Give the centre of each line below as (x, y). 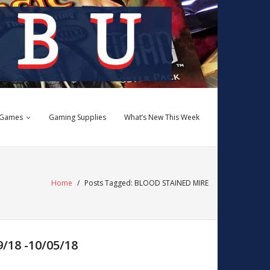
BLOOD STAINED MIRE (171, 183)
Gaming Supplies (77, 118)
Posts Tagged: (109, 183)
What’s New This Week (162, 118)
